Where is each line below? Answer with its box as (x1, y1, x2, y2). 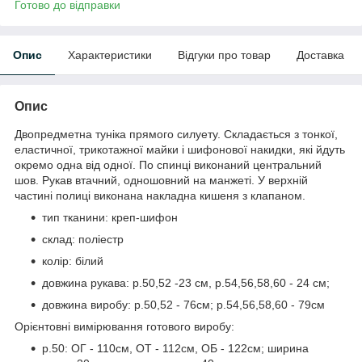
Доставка (297, 48, 344, 61)
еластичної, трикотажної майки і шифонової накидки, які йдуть (15, 142, 345, 156)
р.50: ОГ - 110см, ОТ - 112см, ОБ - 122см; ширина (42, 341, 309, 355)
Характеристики (68, 48, 152, 61)
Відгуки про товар (178, 48, 271, 61)
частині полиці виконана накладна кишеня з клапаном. (15, 188, 305, 202)
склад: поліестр (42, 232, 124, 246)
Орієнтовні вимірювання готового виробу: (15, 319, 234, 333)
